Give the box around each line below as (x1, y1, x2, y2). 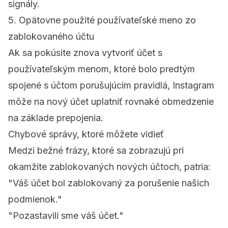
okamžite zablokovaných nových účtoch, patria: (8, 161, 211, 173)
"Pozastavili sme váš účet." (8, 210, 124, 221)
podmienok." (8, 194, 62, 205)
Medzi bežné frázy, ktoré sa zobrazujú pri (8, 145, 184, 156)
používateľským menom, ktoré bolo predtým (8, 64, 195, 75)
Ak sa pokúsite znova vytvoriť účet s (8, 47, 162, 59)
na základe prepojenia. (8, 112, 103, 124)
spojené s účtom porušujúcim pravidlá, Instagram (8, 80, 214, 91)
